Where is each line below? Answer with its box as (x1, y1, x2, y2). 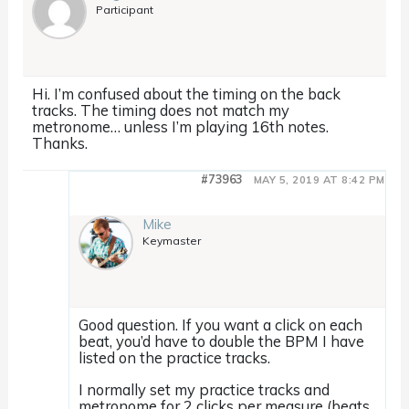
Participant (96, 3, 154, 17)
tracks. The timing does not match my (32, 100, 290, 121)
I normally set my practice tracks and (79, 379, 330, 399)
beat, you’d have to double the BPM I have (79, 331, 365, 351)
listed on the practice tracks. (79, 348, 271, 368)
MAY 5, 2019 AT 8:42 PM (253, 173, 385, 187)
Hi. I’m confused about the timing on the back (32, 84, 341, 104)
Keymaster (142, 234, 202, 248)
